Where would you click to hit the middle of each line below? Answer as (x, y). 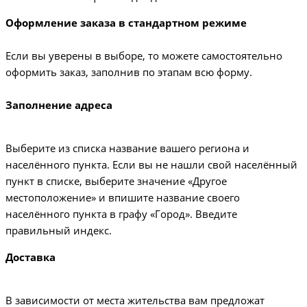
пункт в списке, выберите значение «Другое (116, 181)
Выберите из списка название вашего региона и (127, 148)
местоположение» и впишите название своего (123, 198)
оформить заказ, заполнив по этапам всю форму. (129, 72)
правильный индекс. (59, 231)
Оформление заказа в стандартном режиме (126, 23)
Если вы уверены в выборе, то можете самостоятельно (144, 56)
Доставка (30, 257)
